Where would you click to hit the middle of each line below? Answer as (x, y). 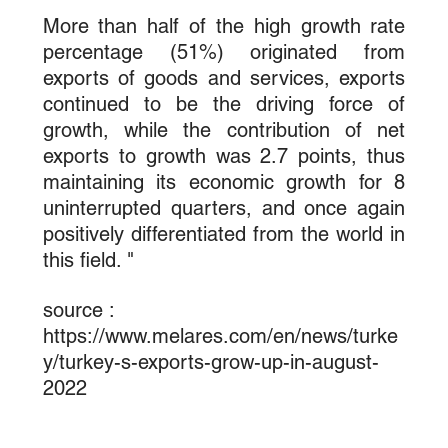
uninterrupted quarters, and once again (224, 207)
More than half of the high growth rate (224, 25)
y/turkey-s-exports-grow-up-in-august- (210, 361)
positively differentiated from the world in (224, 233)
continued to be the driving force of (224, 103)
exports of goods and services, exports (224, 77)
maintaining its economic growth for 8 (224, 181)
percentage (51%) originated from (224, 51)
